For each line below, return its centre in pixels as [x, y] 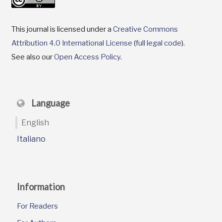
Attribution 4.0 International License [72, 43]
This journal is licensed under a [62, 29]
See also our [32, 57]
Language [50, 103]
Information [41, 187]
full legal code [158, 43]
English [35, 122]
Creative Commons [145, 29]
